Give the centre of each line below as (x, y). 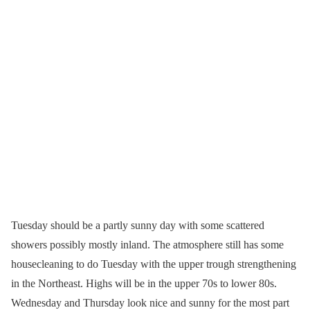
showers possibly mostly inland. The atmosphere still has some (147, 244)
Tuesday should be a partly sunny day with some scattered (138, 225)
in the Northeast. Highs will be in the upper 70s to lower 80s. (144, 283)
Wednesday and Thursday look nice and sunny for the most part (150, 302)
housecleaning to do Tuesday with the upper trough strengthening (154, 264)
